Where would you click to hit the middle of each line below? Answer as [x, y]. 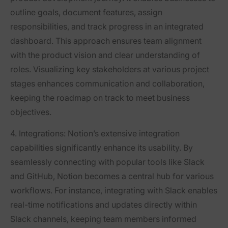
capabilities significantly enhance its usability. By [102, 148]
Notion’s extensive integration [123, 134]
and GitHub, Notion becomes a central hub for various [112, 176]
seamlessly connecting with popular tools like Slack [107, 162]
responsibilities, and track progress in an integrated [107, 27]
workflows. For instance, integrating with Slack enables [114, 191]
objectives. [31, 112]
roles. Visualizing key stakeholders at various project [110, 69]
